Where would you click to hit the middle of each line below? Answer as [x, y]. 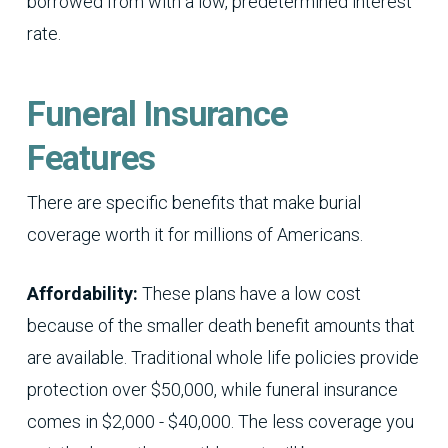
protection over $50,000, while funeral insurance [212, 390]
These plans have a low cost [251, 294]
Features [91, 158]
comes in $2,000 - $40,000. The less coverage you [220, 422]
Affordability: [84, 294]
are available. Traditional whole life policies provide [222, 358]
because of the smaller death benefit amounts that [220, 326]
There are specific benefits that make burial [193, 203]
